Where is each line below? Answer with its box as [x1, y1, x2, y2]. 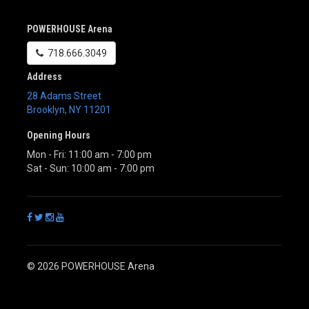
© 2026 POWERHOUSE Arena [27, 260, 154, 272]
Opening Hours [27, 129, 90, 141]
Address [27, 70, 62, 82]
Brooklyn [27, 103, 65, 115]
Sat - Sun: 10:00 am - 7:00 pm [27, 162, 154, 174]
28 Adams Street [27, 90, 101, 101]
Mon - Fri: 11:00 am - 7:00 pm [27, 148, 152, 160]
